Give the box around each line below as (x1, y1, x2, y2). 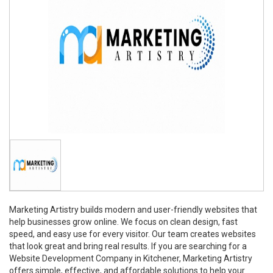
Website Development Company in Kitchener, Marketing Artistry (9, 253, 252, 263)
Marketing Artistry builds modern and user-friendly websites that (9, 205, 257, 214)
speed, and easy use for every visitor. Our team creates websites (9, 229, 256, 239)
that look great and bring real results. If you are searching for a (9, 241, 247, 251)
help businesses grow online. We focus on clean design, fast (9, 217, 238, 227)
